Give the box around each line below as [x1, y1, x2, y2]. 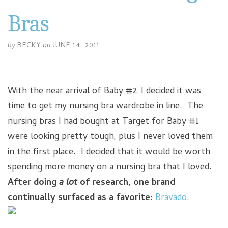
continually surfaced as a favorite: [8, 191, 153, 206]
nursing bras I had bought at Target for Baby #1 [8, 115, 199, 130]
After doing [8, 176, 59, 191]
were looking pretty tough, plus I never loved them [8, 130, 213, 145]
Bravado [155, 191, 187, 206]
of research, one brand [80, 176, 175, 191]
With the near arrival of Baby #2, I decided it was [8, 84, 201, 99]
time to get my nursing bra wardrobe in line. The [8, 99, 203, 115]
